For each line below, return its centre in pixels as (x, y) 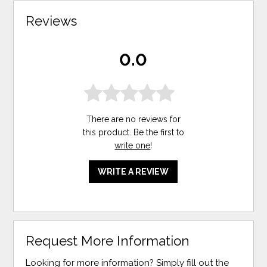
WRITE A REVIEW (133, 171)
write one (133, 145)
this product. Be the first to (133, 132)
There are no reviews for (133, 119)
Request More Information (108, 240)
